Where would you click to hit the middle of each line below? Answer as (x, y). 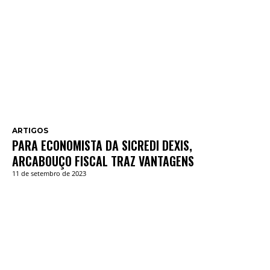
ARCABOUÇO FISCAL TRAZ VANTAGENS (103, 161)
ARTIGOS (30, 131)
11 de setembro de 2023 (49, 174)
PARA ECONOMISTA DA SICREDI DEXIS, (102, 146)
